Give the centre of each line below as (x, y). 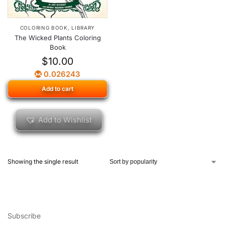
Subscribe (24, 215)
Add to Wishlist (65, 120)
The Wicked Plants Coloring (58, 37)
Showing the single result (43, 161)
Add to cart (58, 88)
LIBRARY (83, 27)
